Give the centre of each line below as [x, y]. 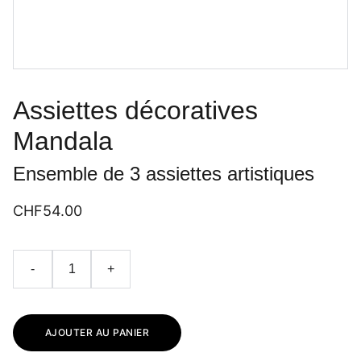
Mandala [63, 141]
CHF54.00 [48, 211]
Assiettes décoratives [135, 110]
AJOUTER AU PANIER [98, 332]
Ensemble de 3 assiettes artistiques [164, 174]
